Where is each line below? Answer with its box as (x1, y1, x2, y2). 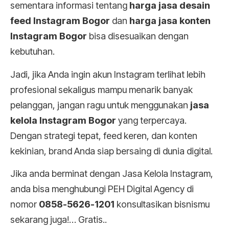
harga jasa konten (129, 15, 211, 27)
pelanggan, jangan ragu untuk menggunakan (10, 99, 190, 110)
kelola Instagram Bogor (10, 114, 116, 126)
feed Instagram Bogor (10, 15, 110, 27)
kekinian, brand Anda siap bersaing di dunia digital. (10, 145, 213, 156)
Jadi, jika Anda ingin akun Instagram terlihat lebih (10, 68, 205, 80)
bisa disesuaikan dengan (87, 31, 189, 42)
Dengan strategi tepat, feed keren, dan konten (10, 130, 197, 141)
